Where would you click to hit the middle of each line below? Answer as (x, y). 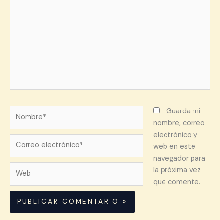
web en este (174, 146)
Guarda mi (183, 111)
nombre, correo (179, 123)
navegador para (179, 158)
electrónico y (175, 135)
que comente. (177, 182)
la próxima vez (177, 170)
